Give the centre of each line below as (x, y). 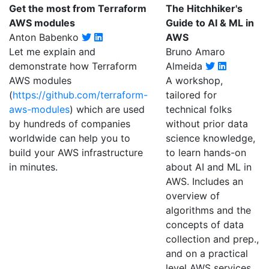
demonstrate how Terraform (73, 66)
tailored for (191, 95)
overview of (193, 196)
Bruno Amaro (195, 52)
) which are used (107, 109)
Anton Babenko (45, 37)
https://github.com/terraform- (80, 95)
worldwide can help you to (70, 138)
